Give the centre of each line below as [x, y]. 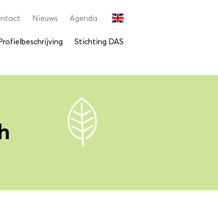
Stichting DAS [99, 42]
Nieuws [45, 18]
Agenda [83, 18]
